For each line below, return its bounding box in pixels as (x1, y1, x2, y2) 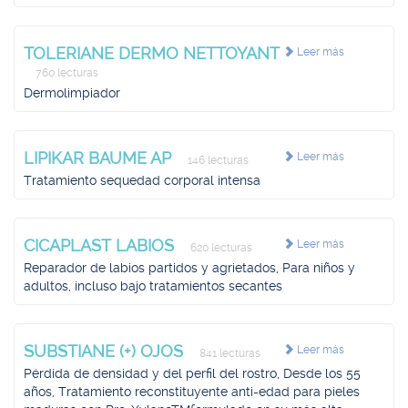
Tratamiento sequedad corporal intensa (24, 173, 260, 188)
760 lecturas (33, 66, 98, 79)
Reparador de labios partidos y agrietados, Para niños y (24, 260, 355, 275)
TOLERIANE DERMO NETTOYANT (24, 44, 280, 63)
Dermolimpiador (24, 86, 120, 100)
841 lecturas (197, 347, 260, 360)
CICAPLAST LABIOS (24, 236, 178, 255)
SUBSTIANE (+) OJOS (24, 342, 188, 361)
